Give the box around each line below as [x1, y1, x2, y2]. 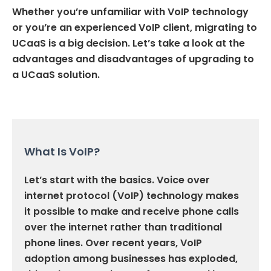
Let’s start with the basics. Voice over [24, 172, 210, 187]
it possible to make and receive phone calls [24, 204, 239, 218]
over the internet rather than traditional [24, 220, 222, 234]
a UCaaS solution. [12, 67, 100, 82]
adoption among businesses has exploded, [24, 251, 238, 266]
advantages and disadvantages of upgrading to [12, 51, 254, 66]
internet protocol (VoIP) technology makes [24, 188, 239, 203]
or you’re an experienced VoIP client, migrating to [12, 20, 257, 34]
